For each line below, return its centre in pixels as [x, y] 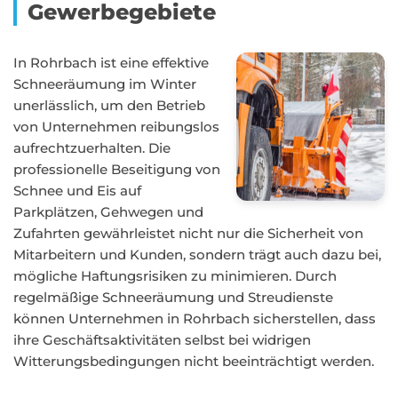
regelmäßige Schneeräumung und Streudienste [173, 297]
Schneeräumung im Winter [105, 84]
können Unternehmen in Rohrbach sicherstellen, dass [195, 318]
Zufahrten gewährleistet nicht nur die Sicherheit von [188, 233]
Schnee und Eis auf [77, 191]
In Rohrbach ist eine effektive [111, 63]
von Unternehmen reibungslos [116, 127]
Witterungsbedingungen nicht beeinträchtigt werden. [194, 361]
